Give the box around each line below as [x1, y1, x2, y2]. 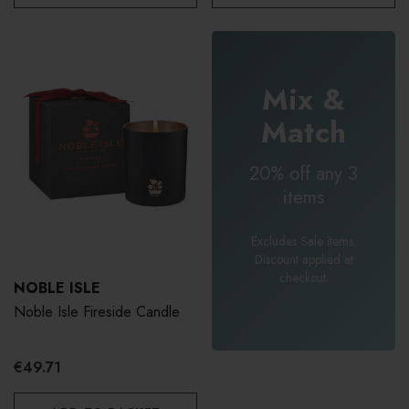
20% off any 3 [249, 160, 358, 187]
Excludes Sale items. [251, 231, 356, 250]
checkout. [278, 267, 329, 287]
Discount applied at [254, 249, 353, 268]
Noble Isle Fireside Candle [14, 301, 180, 323]
